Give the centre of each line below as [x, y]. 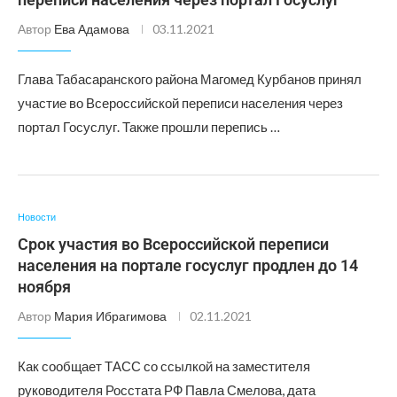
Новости [37, 217]
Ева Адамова [92, 29]
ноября [44, 287]
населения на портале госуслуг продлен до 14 [188, 265]
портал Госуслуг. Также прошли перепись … [149, 127]
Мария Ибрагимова [110, 316]
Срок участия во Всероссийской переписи [173, 244]
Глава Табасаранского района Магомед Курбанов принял [190, 79]
